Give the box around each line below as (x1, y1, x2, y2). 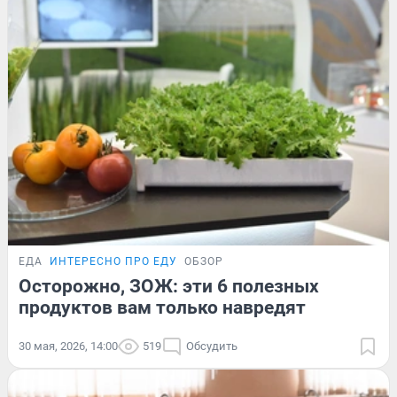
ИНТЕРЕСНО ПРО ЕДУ (50, 254, 177, 268)
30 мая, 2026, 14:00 (19, 339, 118, 353)
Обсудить (186, 339, 237, 353)
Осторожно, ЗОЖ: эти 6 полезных (19, 275, 319, 297)
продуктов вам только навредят (19, 296, 306, 318)
